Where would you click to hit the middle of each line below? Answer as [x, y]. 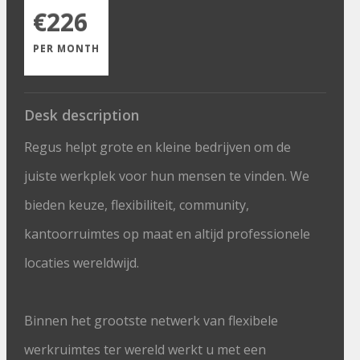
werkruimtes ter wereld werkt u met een [145, 350]
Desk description [82, 115]
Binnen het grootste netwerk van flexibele [151, 321]
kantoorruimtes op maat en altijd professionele [168, 234]
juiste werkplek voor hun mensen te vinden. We [167, 176]
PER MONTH [67, 49]
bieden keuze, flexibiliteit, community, [137, 205]
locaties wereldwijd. [82, 263]
